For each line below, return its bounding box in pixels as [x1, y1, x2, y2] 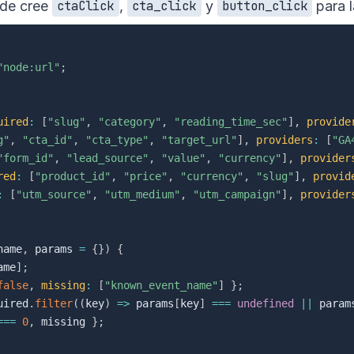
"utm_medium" [104, 187, 180, 201]
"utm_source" [16, 187, 92, 201]
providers [256, 133, 313, 146]
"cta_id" [22, 133, 73, 146]
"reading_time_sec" [174, 115, 288, 128]
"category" [98, 115, 161, 128]
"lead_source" [66, 151, 149, 164]
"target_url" [161, 133, 237, 146]
